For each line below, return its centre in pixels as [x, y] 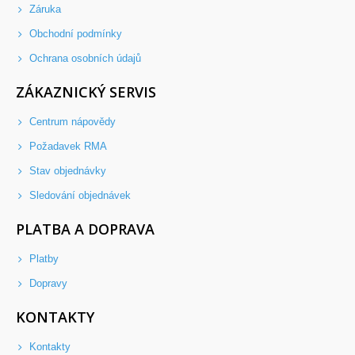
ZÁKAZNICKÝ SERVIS [86, 92]
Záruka [44, 10]
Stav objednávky [66, 171]
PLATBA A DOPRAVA [85, 229]
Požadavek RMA [67, 147]
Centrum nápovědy [71, 122]
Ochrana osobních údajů [84, 59]
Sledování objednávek [78, 196]
